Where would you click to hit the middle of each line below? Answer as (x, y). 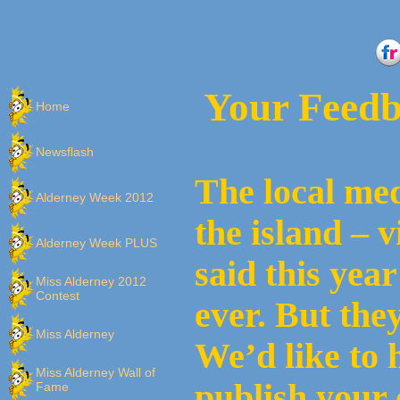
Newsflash (65, 152)
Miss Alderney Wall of (96, 372)
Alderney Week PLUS (96, 243)
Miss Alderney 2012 (91, 281)
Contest (58, 296)
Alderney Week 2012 (95, 197)
